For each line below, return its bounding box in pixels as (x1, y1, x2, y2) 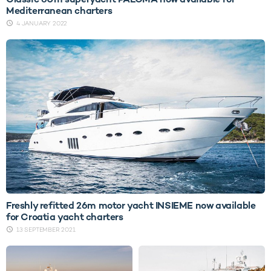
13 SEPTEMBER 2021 (16, 226, 76, 234)
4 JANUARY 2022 (16, 19, 68, 28)
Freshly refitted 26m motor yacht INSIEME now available (6, 199, 256, 212)
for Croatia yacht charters (6, 211, 123, 224)
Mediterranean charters (6, 4, 113, 18)
